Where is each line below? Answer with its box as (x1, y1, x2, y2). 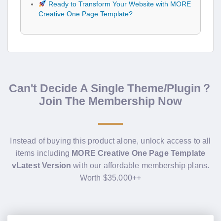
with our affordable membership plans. (71, 161, 210, 170)
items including (15, 149, 72, 158)
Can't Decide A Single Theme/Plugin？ (9, 82, 212, 95)
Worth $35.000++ (79, 174, 142, 183)
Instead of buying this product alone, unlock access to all (10, 137, 211, 146)
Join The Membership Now (39, 95, 182, 108)
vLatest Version (11, 161, 72, 170)
